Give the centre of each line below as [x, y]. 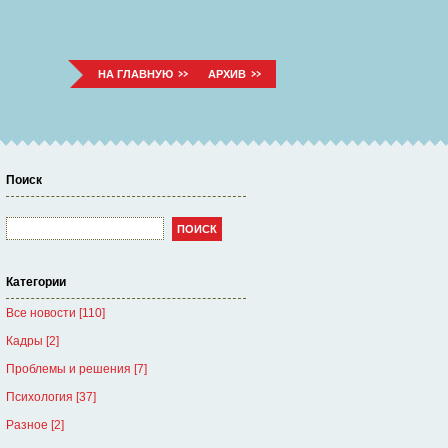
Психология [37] [51, 397]
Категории [36, 282]
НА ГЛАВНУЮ [135, 74]
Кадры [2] [32, 341]
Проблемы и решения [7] [76, 369]
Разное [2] [35, 425]
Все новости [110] [55, 313]
